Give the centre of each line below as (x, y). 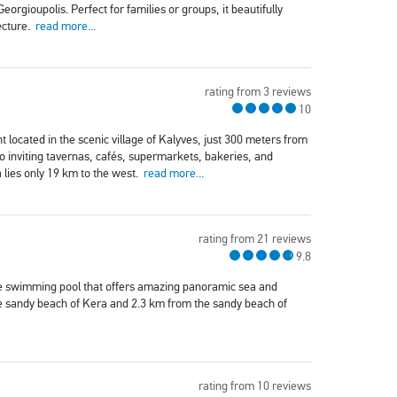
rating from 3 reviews (258, 92)
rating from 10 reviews (255, 386)
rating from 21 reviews (255, 239)
